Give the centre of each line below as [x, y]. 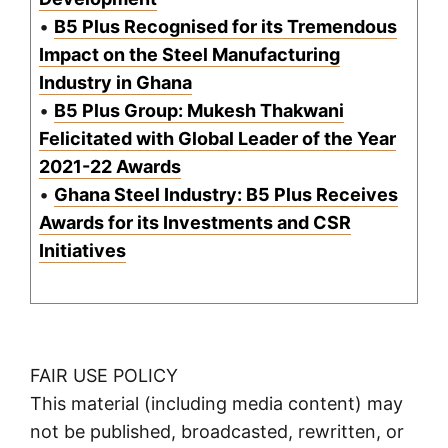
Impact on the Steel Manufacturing [189, 55]
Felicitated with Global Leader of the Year [217, 139]
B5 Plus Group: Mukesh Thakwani [199, 111]
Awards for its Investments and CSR [195, 223]
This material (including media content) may [216, 404]
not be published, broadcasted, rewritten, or [217, 432]
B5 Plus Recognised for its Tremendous [225, 27]
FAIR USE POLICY [104, 376]
